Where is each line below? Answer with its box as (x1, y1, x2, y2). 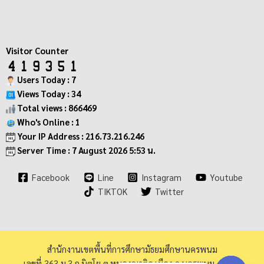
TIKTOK (97, 186, 127, 197)
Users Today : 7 (15, 74, 76, 85)
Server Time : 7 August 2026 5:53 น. (15, 144, 156, 156)
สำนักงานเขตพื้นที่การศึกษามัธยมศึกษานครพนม (47, 243, 217, 255)
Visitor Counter (6, 45, 69, 57)
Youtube (209, 171, 243, 183)
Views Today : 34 (15, 88, 81, 100)
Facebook (32, 171, 70, 183)
